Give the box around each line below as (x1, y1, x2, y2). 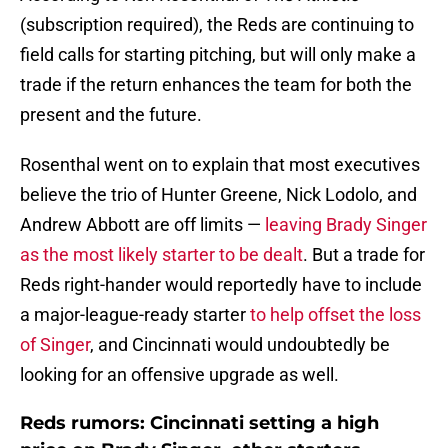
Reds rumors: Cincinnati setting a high (20, 412, 379, 435)
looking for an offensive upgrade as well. (20, 364, 339, 386)
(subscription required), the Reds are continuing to (20, 14, 414, 36)
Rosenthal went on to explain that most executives (20, 154, 420, 176)
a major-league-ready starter (20, 304, 250, 326)
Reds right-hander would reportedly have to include (20, 274, 422, 296)
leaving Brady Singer (265, 214, 427, 236)
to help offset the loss (250, 304, 421, 326)
